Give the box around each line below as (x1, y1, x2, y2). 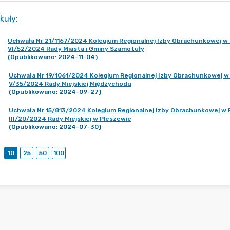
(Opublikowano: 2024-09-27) (9, 88, 101, 95)
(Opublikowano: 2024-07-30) (9, 123, 101, 130)
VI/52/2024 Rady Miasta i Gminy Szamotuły (8, 45, 144, 52)
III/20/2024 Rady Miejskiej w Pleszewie (9, 115, 131, 122)
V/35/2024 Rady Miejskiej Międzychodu (9, 80, 131, 87)
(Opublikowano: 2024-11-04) (8, 53, 98, 61)
